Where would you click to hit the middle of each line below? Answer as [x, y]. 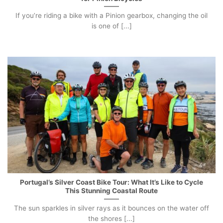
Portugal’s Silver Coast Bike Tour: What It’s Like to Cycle [111, 182]
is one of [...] [111, 26]
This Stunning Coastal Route [111, 191]
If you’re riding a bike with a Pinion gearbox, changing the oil [111, 16]
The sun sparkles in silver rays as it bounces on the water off [111, 208]
